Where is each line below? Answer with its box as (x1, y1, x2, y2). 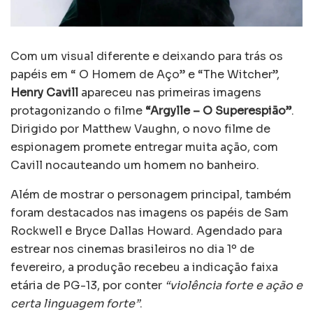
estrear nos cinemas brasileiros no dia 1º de (10, 241, 254, 256)
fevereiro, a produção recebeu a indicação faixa (10, 259, 278, 275)
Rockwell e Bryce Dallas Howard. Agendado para (10, 223, 282, 238)
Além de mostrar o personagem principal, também (10, 187, 291, 202)
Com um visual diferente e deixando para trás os (10, 48, 283, 64)
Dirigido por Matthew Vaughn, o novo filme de (10, 121, 270, 136)
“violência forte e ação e (165, 277, 303, 293)
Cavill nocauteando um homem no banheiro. (10, 157, 262, 173)
